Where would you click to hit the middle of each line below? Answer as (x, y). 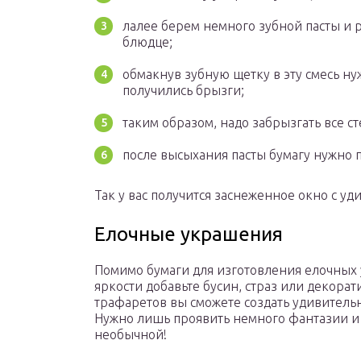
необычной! (131, 335)
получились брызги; (183, 91)
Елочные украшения (189, 234)
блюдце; (147, 42)
